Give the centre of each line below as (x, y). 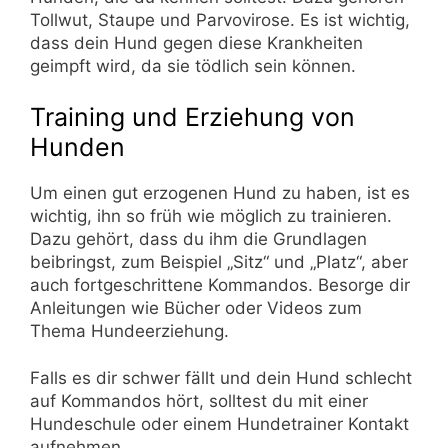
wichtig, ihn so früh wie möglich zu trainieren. (211, 216)
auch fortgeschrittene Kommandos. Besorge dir (220, 285)
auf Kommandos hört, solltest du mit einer (199, 400)
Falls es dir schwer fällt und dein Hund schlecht (221, 377)
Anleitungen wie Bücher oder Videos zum (196, 308)
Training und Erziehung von (192, 117)
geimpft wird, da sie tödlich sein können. (193, 66)
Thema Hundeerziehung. (129, 331)
